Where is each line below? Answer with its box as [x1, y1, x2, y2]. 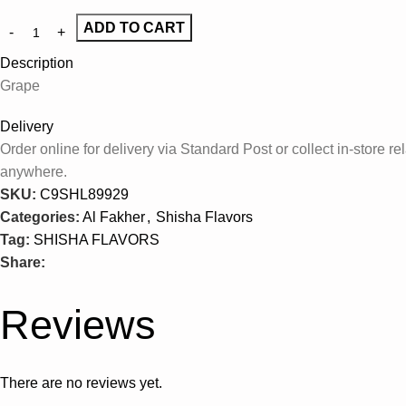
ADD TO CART [83, 19, 185, 35]
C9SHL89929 [40, 186, 129, 202]
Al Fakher [82, 208, 145, 225]
